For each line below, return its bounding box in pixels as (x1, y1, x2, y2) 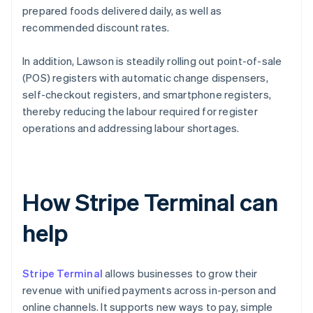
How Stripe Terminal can (22, 187, 278, 217)
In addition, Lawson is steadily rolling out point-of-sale (22, 54, 282, 68)
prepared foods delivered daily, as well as (22, 3, 222, 18)
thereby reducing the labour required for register (22, 104, 258, 119)
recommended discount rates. (22, 20, 170, 35)
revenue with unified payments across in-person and (22, 283, 277, 298)
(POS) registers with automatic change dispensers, (22, 71, 268, 85)
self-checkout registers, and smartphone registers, (22, 87, 272, 102)
